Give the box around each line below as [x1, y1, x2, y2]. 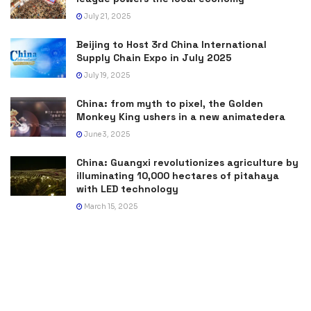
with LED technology [76, 182, 178, 195]
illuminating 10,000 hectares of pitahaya [76, 169, 279, 182]
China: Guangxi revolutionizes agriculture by [76, 155, 299, 169]
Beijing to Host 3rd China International [76, 37, 267, 51]
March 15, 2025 [83, 201, 137, 211]
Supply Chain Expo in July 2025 [76, 51, 232, 64]
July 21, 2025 [83, 11, 131, 21]
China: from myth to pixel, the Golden [76, 96, 263, 110]
